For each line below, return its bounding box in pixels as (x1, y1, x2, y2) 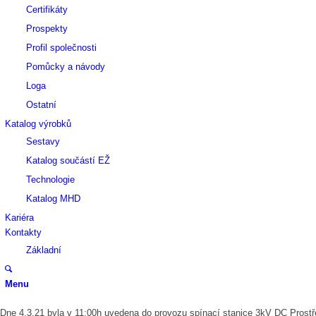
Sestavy (26, 136, 60, 147)
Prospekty (26, 23, 68, 34)
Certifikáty (26, 4, 68, 15)
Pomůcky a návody (26, 61, 105, 72)
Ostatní (26, 99, 56, 110)
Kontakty (5, 227, 42, 238)
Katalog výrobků (5, 119, 71, 129)
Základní (26, 245, 61, 255)
